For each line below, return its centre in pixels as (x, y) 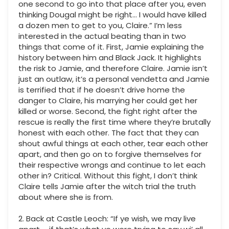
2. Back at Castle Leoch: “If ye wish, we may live (107, 219)
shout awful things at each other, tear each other (113, 144)
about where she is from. (66, 197)
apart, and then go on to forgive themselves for (110, 154)
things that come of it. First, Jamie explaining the (111, 47)
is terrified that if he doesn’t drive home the (102, 90)
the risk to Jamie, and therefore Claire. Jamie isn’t (113, 68)
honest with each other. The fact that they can (109, 133)
